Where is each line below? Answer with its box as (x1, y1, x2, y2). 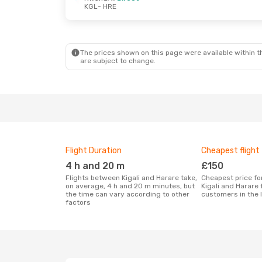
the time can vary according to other (65, 190, 189, 198)
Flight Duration (65, 146, 122, 156)
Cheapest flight (201, 146, 260, 156)
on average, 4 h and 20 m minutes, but (65, 182, 195, 190)
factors (65, 198, 91, 206)
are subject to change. (80, 57, 156, 65)
